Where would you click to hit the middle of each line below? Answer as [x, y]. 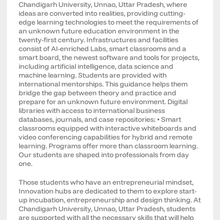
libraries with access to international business [92, 110]
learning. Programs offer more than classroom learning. [109, 146]
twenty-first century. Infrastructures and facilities [99, 40]
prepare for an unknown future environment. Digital [103, 102]
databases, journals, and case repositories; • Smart [100, 119]
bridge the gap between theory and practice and [98, 93]
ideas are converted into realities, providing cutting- [102, 13]
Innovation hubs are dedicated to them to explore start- [108, 191]
